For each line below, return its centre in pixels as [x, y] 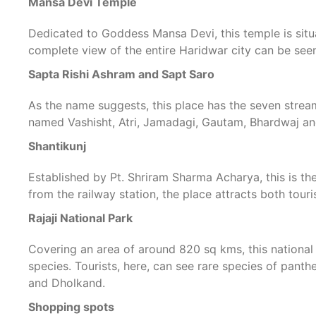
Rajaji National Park [81, 218]
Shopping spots [72, 307]
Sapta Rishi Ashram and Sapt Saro [122, 74]
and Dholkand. [67, 283]
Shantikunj [57, 146]
